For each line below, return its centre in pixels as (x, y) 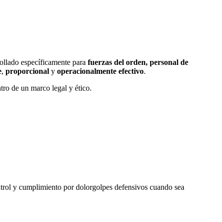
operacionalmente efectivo (100, 71)
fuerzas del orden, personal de (138, 62)
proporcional (27, 71)
